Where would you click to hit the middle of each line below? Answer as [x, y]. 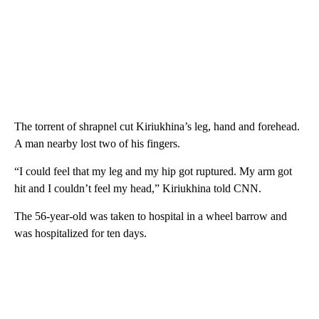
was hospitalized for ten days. [80, 234]
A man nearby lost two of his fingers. [97, 144]
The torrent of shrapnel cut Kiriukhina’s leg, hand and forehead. [157, 127]
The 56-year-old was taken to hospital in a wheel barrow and [151, 216]
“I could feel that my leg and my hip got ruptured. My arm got [153, 172]
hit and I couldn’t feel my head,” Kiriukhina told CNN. [138, 189]
